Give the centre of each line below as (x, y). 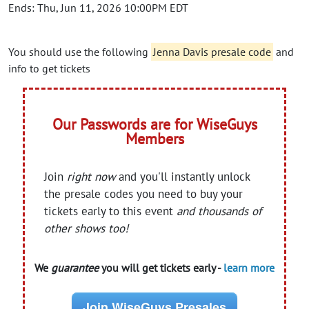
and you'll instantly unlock (183, 177)
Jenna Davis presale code (212, 52)
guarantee (75, 268)
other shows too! (87, 229)
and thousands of (219, 211)
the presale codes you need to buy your (144, 194)
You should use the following (80, 52)
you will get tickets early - (161, 268)
